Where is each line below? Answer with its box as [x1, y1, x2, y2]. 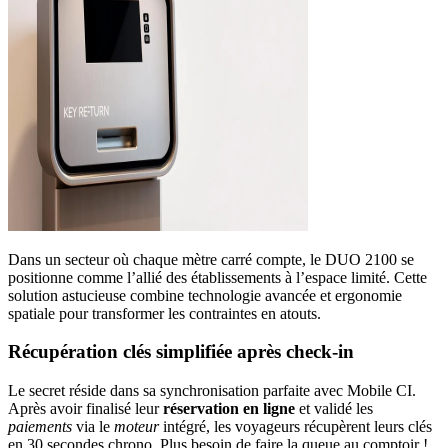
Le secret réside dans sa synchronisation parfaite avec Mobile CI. [8, 381, 416, 399]
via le [72, 417, 114, 435]
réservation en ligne [163, 399, 295, 417]
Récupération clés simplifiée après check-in [8, 341, 354, 363]
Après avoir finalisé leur [8, 399, 163, 417]
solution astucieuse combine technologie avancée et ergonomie [8, 286, 402, 304]
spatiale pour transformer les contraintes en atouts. [8, 304, 321, 322]
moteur [114, 417, 159, 435]
